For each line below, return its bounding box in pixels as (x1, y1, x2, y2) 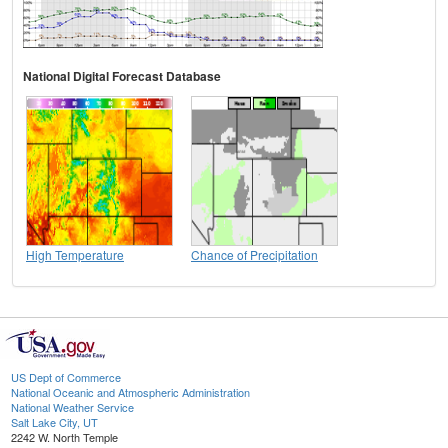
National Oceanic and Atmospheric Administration (11, 384, 250, 401)
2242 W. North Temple (11, 429, 118, 446)
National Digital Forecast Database (23, 67, 221, 86)
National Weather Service (11, 399, 134, 416)
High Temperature (26, 246, 124, 264)
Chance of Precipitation (191, 246, 318, 264)
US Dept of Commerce (11, 369, 121, 386)
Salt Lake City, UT (11, 414, 98, 431)
